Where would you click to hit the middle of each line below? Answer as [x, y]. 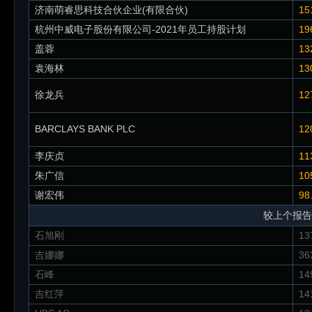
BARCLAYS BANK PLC [85, 129]
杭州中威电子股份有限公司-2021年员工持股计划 [140, 29]
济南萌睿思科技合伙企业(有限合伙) [111, 10]
